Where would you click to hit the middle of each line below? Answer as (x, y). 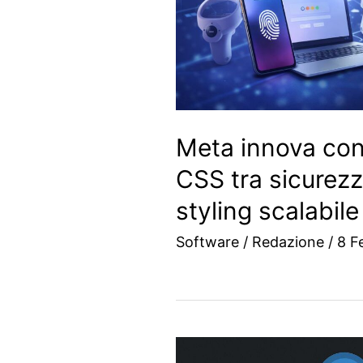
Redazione (290, 242)
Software (207, 242)
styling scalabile (267, 211)
